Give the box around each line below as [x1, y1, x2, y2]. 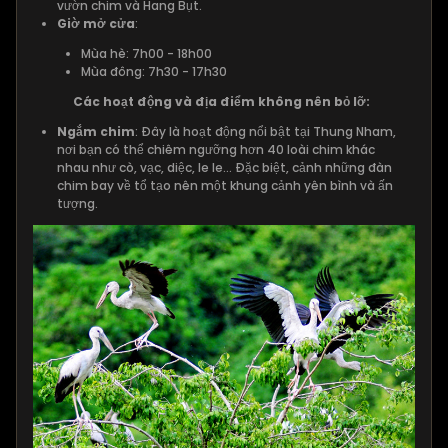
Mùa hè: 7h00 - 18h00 [81, 44, 212, 62]
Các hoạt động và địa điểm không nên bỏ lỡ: [73, 92, 370, 110]
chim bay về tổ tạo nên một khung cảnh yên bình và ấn [57, 176, 393, 194]
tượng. [57, 194, 98, 212]
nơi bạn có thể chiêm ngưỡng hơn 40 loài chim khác [57, 140, 375, 158]
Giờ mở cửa [57, 14, 135, 32]
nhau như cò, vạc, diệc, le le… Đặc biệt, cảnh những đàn [57, 158, 392, 176]
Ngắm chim [57, 122, 135, 140]
